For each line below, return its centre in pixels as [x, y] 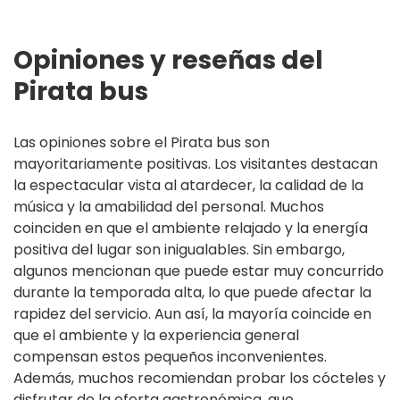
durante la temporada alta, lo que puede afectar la [192, 292]
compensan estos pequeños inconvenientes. [170, 357]
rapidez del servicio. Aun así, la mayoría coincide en [192, 314]
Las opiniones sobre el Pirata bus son [142, 142]
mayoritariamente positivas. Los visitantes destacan [196, 164]
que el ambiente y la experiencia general [156, 335]
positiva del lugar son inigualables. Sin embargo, [179, 250]
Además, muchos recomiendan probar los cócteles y [200, 378]
